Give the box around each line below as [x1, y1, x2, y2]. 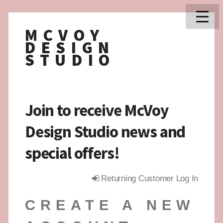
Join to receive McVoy [24, 99, 168, 120]
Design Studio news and [24, 120, 186, 142]
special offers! [24, 142, 119, 163]
